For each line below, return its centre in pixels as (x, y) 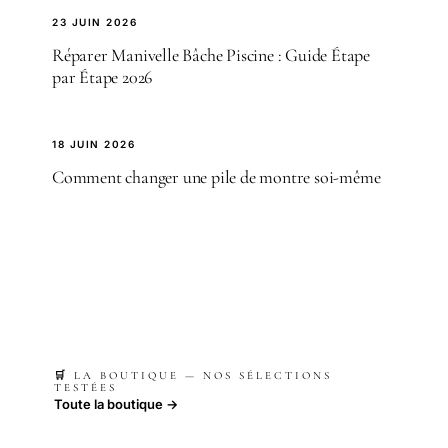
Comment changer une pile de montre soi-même (216, 176)
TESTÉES (85, 387)
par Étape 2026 (102, 76)
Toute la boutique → (116, 403)
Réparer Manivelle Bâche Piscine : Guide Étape (211, 54)
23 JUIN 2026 (94, 21)
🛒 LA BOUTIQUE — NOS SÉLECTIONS (193, 375)
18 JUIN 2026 (93, 143)
